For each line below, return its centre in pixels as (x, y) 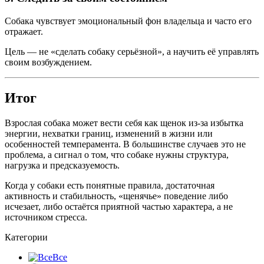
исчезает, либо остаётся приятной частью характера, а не (119, 206)
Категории (26, 237)
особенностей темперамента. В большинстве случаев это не (125, 144)
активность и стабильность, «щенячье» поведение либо (116, 196)
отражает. (24, 32)
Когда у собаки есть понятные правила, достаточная (110, 185)
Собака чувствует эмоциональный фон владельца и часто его (128, 21)
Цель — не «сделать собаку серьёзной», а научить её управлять (132, 52)
